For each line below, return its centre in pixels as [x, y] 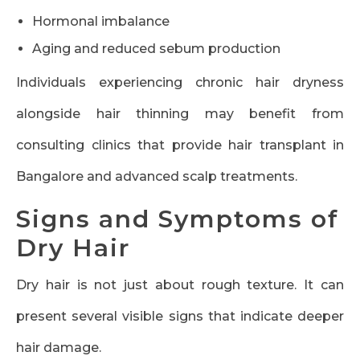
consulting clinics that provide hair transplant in [180, 145]
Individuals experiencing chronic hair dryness [180, 83]
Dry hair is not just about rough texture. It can [180, 285]
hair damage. [59, 348]
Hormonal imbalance [101, 22]
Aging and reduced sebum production [156, 49]
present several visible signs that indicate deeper [180, 317]
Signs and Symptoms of [178, 219]
